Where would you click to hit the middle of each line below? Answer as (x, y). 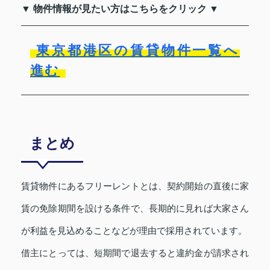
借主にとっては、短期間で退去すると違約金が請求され (135, 253)
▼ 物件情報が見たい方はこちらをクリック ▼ (120, 8)
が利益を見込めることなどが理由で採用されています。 (134, 230)
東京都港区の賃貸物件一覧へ (138, 50)
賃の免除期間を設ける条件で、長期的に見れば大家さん (135, 208)
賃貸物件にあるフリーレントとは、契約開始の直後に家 (135, 186)
